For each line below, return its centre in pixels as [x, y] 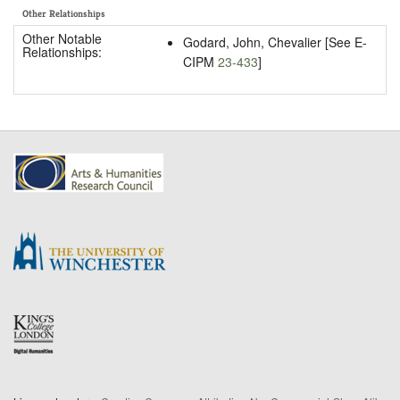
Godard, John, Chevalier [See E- [275, 42]
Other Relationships [64, 14]
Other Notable [62, 38]
